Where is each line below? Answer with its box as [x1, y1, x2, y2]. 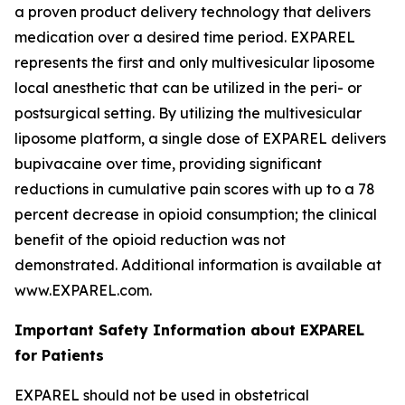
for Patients [14, 346, 104, 364]
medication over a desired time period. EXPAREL [14, 28, 355, 46]
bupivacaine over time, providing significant [14, 155, 322, 173]
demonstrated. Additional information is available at [14, 256, 381, 274]
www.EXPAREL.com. [14, 281, 152, 299]
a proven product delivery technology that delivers [14, 3, 371, 21]
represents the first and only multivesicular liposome [14, 53, 375, 71]
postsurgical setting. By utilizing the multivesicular [14, 104, 362, 122]
